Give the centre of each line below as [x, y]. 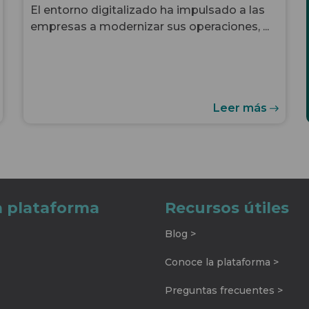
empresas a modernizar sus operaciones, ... [150, 26]
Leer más [241, 108]
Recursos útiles [227, 208]
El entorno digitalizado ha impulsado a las [148, 10]
